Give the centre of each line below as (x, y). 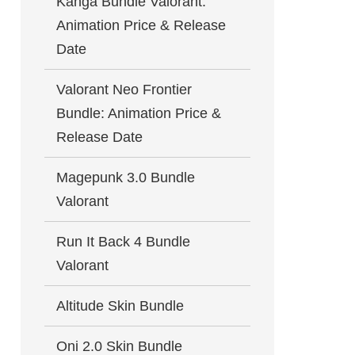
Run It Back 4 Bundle (123, 242)
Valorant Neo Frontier (124, 90)
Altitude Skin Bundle (120, 306)
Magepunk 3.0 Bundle (126, 177)
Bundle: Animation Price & (139, 113)
